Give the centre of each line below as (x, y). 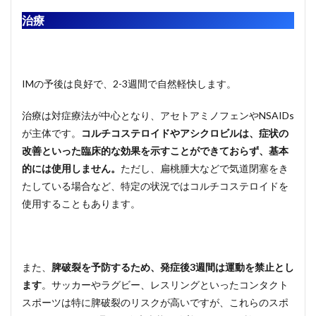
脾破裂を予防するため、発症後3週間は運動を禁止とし (173, 267)
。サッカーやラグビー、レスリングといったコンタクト (165, 284)
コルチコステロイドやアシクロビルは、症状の (185, 133)
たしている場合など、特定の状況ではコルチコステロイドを (155, 186)
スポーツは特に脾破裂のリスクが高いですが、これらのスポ (155, 302)
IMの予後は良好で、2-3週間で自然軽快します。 (129, 83)
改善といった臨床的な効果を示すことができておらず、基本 (155, 150)
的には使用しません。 (71, 168)
